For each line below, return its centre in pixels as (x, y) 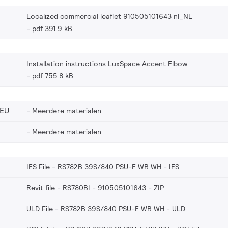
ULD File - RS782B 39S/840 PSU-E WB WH (95, 208)
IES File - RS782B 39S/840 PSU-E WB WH (94, 167)
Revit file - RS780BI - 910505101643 (86, 188)
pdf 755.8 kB (53, 76)
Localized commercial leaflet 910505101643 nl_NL (109, 16)
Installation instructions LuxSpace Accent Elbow (107, 63)
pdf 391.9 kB (52, 28)
